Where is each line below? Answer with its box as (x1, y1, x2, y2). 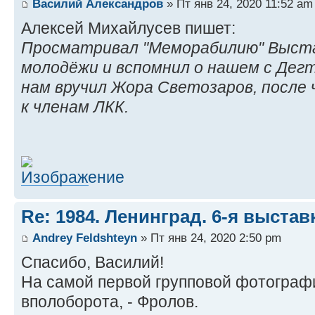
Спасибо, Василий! (21, 252, 164, 271)
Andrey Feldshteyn (32, 230, 137, 245)
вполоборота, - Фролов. (21, 292, 198, 311)
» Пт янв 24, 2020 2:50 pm (137, 230, 281, 245)
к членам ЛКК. (21, 98, 129, 117)
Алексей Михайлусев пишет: (21, 19, 236, 38)
